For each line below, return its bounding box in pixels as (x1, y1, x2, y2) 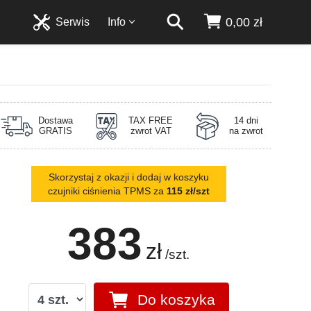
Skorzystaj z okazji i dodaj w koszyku (48, 171, 209, 183)
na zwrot (228, 125, 263, 136)
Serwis (56, 16, 90, 28)
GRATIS (39, 125, 73, 136)
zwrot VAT (130, 125, 171, 136)
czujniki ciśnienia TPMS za (47, 185, 167, 196)
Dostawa (38, 115, 74, 126)
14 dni (233, 115, 258, 126)
